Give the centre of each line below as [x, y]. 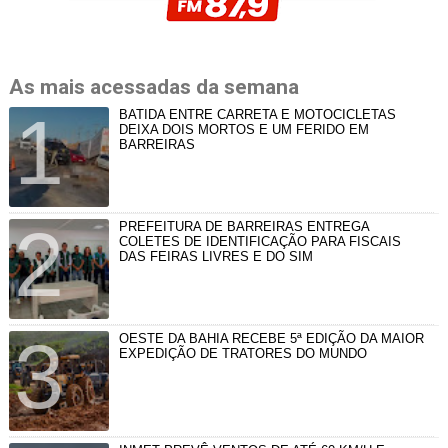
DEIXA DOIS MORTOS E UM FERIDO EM [243, 129]
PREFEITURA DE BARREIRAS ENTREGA [243, 226]
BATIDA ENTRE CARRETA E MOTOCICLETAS [257, 114]
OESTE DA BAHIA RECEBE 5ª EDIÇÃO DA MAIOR [271, 338]
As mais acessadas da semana [153, 86]
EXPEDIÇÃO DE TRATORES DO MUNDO [242, 353]
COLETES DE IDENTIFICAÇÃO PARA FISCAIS [259, 241]
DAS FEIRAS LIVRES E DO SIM [215, 256]
